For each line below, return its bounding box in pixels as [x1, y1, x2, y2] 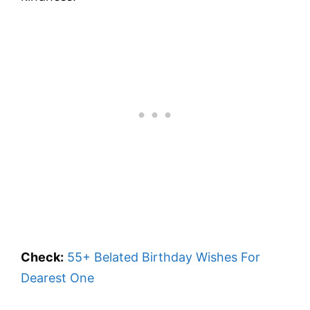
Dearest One [21, 271, 94, 286]
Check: [21, 250, 64, 265]
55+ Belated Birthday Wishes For [67, 250, 260, 265]
